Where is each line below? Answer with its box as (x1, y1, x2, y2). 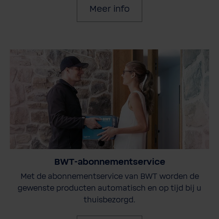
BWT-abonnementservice (54, 157, 165, 167)
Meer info (89, 4, 130, 15)
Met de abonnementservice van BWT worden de (20, 172, 199, 181)
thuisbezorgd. (84, 195, 135, 204)
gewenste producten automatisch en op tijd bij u (18, 183, 201, 193)
